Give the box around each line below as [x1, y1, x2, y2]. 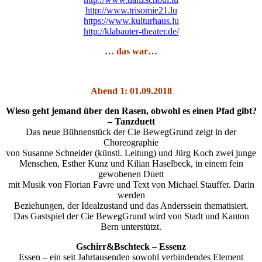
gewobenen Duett [98, 169, 164, 180]
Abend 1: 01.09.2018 [90, 86, 172, 96]
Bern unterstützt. [101, 222, 161, 232]
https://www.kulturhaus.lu [83, 16, 179, 26]
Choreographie [104, 137, 158, 148]
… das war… [105, 46, 157, 57]
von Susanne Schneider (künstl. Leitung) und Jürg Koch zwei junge [6, 148, 256, 158]
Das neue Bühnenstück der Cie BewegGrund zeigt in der [26, 127, 236, 137]
